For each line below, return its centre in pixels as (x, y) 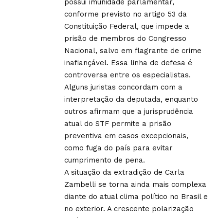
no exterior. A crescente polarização (129, 209)
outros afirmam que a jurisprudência (129, 111)
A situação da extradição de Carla (124, 172)
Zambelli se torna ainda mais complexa (135, 184)
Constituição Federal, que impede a (127, 26)
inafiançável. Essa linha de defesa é (128, 63)
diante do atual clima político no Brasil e (136, 196)
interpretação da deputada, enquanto (131, 99)
